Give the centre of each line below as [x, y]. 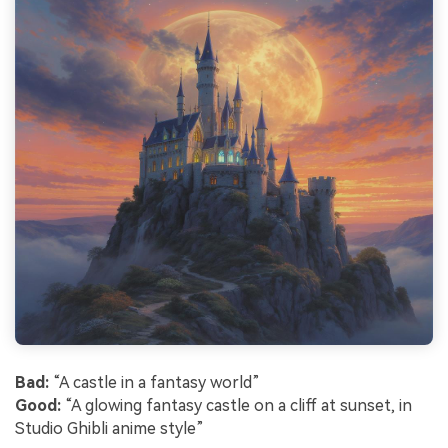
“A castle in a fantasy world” [154, 382]
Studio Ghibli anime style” [109, 428]
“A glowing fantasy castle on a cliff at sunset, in [236, 405]
